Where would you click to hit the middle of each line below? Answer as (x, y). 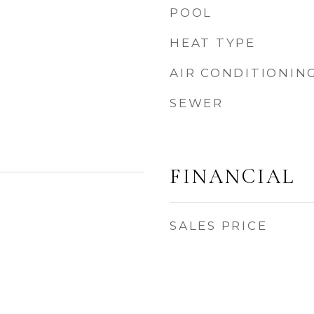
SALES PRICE (219, 226)
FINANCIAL (232, 176)
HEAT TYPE (213, 43)
